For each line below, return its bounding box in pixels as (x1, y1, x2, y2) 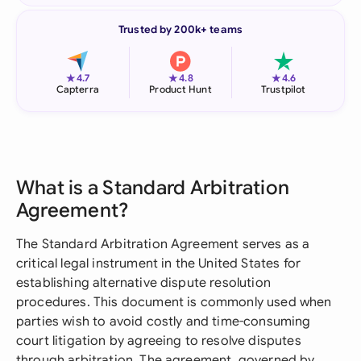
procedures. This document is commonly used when (16, 294, 332, 310)
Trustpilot (261, 83, 306, 95)
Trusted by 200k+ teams (118, 23, 243, 36)
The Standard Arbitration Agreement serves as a (16, 236, 310, 252)
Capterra (56, 83, 99, 95)
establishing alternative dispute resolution (16, 275, 271, 291)
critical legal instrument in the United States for (16, 255, 301, 272)
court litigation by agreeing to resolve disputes (16, 333, 301, 349)
